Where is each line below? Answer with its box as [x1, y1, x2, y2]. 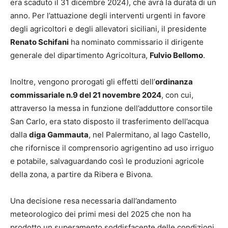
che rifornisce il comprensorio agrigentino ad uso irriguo [10, 142, 214, 153]
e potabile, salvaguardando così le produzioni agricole [10, 156, 204, 166]
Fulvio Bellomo [150, 50, 203, 60]
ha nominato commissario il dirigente [69, 37, 204, 47]
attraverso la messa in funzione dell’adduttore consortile [10, 103, 213, 113]
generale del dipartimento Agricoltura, [10, 50, 150, 60]
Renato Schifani [10, 37, 69, 47]
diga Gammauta [29, 129, 89, 139]
